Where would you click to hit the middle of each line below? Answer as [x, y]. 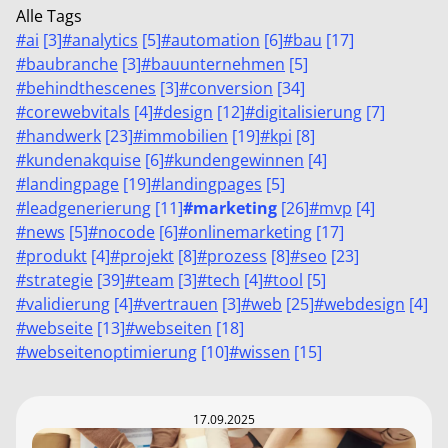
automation [215, 40]
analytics [105, 40]
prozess [237, 256]
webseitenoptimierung [111, 352]
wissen [264, 352]
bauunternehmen [218, 64]
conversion [231, 88]
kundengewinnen [239, 160]
